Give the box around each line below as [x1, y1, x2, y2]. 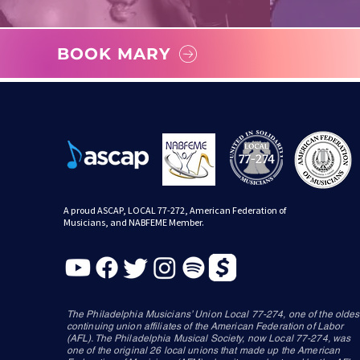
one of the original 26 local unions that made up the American [66, 345, 341, 356]
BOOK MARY [56, 44, 171, 63]
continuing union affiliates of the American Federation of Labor [66, 321, 344, 332]
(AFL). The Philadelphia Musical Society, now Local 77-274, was [66, 333, 351, 344]
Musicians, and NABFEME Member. [63, 216, 204, 228]
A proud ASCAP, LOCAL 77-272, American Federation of [63, 204, 286, 216]
